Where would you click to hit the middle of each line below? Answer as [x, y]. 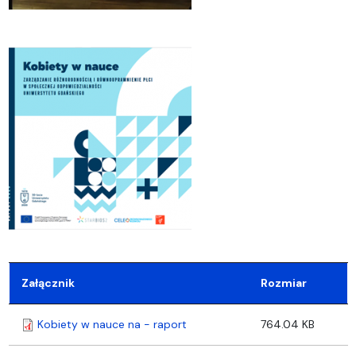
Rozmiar [283, 282]
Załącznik [48, 282]
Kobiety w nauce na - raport [112, 324]
